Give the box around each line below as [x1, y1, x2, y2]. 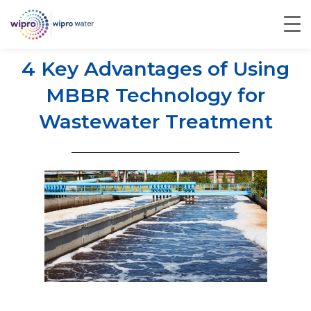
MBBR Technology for [46, 83, 265, 107]
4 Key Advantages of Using [22, 57, 289, 81]
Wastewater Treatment [38, 110, 273, 133]
